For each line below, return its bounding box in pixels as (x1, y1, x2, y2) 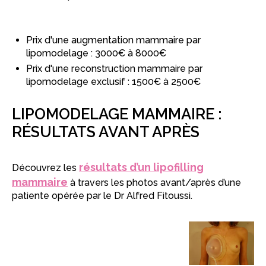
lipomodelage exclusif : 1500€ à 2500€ (26, 75, 201, 87)
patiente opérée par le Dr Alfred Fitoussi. (12, 189, 192, 201)
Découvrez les (12, 161, 79, 173)
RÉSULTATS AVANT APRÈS (12, 122, 199, 141)
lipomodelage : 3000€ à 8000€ (26, 47, 166, 59)
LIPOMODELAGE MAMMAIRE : (12, 104, 222, 123)
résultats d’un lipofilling (79, 160, 204, 173)
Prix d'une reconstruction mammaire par (26, 62, 202, 74)
